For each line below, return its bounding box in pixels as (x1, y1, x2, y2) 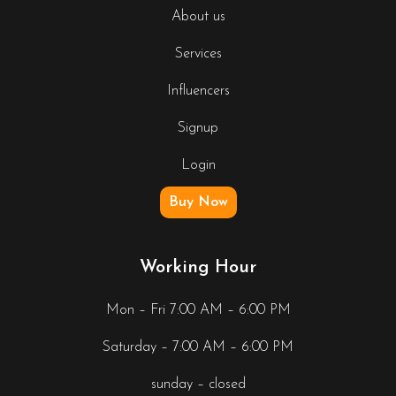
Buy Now (168, 195, 228, 210)
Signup (178, 121, 218, 136)
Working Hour (140, 259, 256, 278)
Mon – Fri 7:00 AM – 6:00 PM (105, 303, 291, 318)
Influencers (166, 84, 230, 99)
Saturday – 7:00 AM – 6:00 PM (103, 340, 293, 355)
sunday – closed (150, 377, 246, 392)
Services (174, 47, 222, 62)
